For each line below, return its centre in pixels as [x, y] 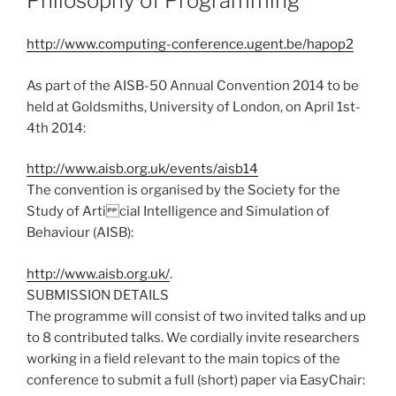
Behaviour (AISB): [80, 233]
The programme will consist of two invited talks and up [196, 316]
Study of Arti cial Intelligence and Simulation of [178, 212]
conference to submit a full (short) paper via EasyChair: [196, 380]
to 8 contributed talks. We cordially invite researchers [193, 337]
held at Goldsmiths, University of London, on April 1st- [194, 107]
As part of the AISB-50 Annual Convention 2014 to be [193, 85]
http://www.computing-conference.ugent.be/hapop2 [190, 45]
